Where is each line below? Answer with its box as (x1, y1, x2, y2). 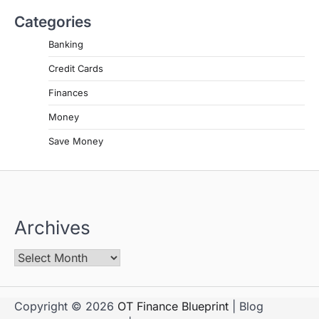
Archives (14, 216, 90, 239)
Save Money (48, 135, 103, 147)
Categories (14, 12, 91, 31)
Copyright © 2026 (14, 298, 117, 313)
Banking (48, 38, 83, 50)
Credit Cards (48, 62, 103, 74)
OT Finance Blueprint (117, 298, 229, 313)
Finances (48, 86, 88, 98)
